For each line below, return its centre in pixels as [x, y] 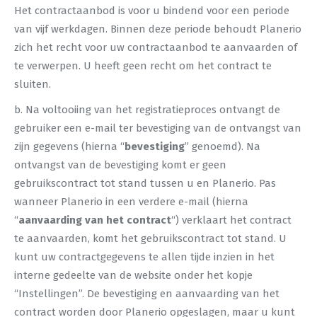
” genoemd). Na [223, 146]
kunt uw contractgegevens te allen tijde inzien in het [144, 257]
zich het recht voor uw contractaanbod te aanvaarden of [156, 47]
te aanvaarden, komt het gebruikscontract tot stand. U [150, 238]
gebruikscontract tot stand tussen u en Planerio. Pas [145, 183]
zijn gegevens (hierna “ [69, 146]
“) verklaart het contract [231, 220]
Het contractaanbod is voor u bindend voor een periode [152, 11]
